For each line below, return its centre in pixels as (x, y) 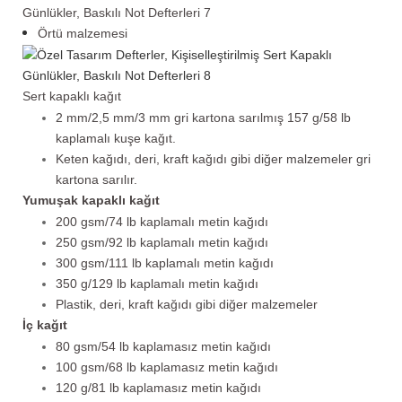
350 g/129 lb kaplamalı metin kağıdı (157, 283)
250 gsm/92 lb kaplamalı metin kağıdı (162, 242)
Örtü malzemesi (82, 33)
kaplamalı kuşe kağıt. (115, 138)
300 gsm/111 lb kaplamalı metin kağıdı (164, 262)
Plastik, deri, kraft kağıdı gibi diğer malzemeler (186, 304)
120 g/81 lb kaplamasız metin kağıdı (158, 387)
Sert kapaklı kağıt (72, 96)
